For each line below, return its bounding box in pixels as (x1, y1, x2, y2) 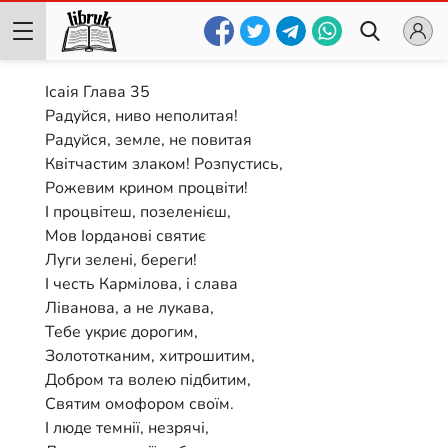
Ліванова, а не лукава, (45, 296, 214, 319)
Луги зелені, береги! (45, 248, 197, 271)
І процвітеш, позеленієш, (45, 200, 231, 223)
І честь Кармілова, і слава (45, 272, 238, 295)
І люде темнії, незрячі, (45, 416, 209, 439)
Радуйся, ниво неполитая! (45, 104, 238, 127)
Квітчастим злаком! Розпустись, (45, 152, 283, 175)
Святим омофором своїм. (45, 392, 234, 415)
